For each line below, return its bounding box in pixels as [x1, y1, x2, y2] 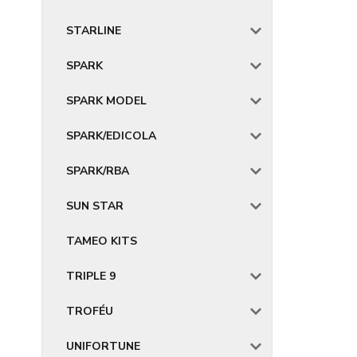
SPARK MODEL [66, 93, 147, 108]
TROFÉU [66, 304, 113, 319]
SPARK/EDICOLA [66, 128, 156, 143]
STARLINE [66, 23, 121, 38]
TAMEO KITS [66, 233, 137, 249]
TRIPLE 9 [66, 269, 116, 284]
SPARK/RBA [66, 163, 129, 178]
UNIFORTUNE [66, 339, 140, 354]
